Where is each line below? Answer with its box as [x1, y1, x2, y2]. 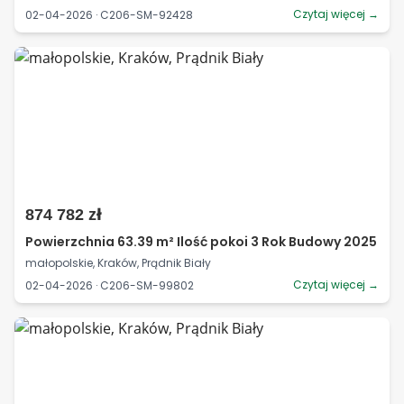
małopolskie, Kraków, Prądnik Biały [25, 255, 211, 271]
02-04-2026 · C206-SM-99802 [25, 277, 194, 293]
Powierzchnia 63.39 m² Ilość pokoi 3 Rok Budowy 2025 [25, 233, 377, 251]
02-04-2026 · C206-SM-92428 [25, 6, 193, 23]
